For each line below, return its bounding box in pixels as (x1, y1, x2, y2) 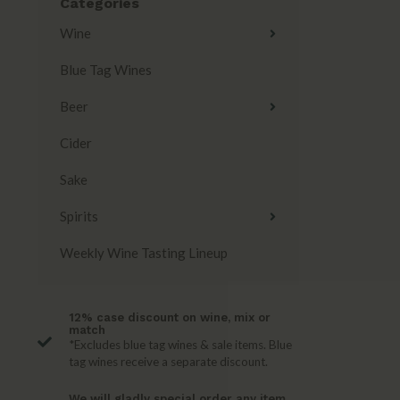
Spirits (60, 208, 98, 224)
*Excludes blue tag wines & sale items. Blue (69, 337, 292, 352)
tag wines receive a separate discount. (69, 354, 268, 369)
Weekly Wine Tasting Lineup (60, 245, 228, 261)
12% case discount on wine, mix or (69, 311, 271, 324)
